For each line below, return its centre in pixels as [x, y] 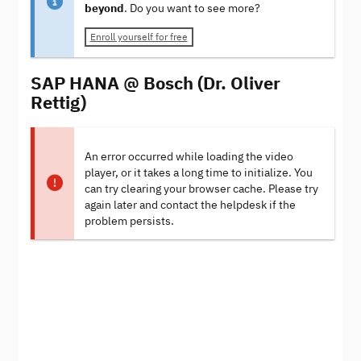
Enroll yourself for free [139, 37]
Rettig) [58, 102]
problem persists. [129, 221]
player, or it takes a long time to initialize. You [198, 172]
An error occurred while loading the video [189, 156]
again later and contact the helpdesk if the [190, 205]
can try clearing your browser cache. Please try [201, 189]
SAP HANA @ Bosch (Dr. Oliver [156, 82]
